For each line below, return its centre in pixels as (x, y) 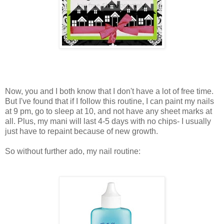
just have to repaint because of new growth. (81, 131)
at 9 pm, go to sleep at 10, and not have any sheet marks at (108, 111)
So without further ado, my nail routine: (73, 151)
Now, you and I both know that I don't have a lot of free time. (109, 91)
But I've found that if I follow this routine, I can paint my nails (109, 101)
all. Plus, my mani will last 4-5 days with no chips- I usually (108, 121)
